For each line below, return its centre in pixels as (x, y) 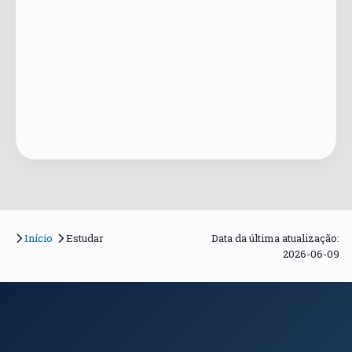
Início (38, 238)
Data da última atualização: (275, 238)
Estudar (85, 238)
